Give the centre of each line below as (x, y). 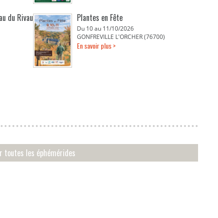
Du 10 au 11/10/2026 (106, 28)
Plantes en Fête (100, 18)
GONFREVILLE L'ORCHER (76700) (121, 37)
